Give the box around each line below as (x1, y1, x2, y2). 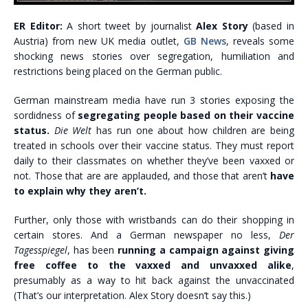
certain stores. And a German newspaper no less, (14, 228, 279, 242)
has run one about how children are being (91, 124, 295, 137)
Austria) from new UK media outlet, (14, 34, 184, 48)
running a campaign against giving (118, 243, 295, 257)
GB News (183, 34, 226, 48)
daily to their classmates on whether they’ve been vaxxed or (14, 154, 294, 168)
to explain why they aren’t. (14, 184, 146, 198)
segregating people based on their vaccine (78, 109, 295, 122)
